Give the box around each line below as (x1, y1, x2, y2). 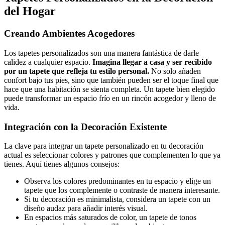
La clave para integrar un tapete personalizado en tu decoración (4, 142, 203, 151)
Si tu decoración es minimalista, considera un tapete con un (24, 195, 210, 204)
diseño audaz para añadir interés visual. (24, 204, 148, 213)
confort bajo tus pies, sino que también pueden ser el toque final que (4, 75, 218, 84)
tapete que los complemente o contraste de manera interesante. (24, 186, 220, 195)
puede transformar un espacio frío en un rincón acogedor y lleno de (4, 93, 216, 102)
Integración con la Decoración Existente (4, 121, 167, 132)
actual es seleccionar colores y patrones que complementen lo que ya (4, 151, 220, 160)
